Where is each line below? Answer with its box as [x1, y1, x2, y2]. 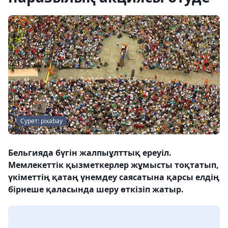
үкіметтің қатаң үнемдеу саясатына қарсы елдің [8, 172, 219, 183]
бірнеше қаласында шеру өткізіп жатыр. [8, 184, 184, 195]
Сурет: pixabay [20, 117, 63, 125]
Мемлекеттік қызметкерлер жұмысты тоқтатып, [8, 159, 219, 170]
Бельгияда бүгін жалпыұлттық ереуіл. [8, 147, 172, 158]
